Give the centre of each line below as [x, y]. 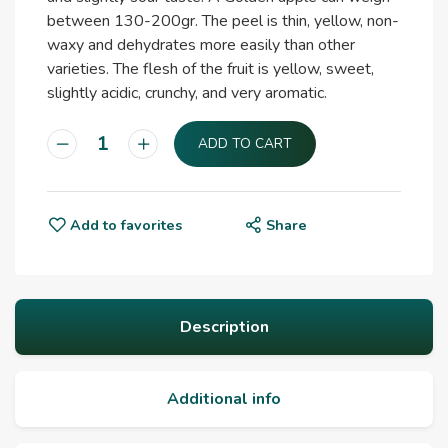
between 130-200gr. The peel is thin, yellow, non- [223, 21]
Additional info [224, 398]
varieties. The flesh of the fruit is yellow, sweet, [210, 69]
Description [224, 326]
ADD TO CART [245, 144]
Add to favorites [126, 224]
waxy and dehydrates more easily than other [201, 45]
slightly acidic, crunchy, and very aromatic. [187, 93]
